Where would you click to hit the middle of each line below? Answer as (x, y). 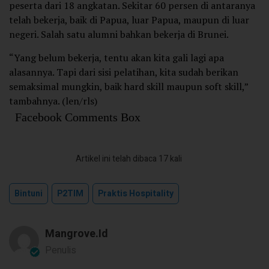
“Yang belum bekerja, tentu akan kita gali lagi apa (116, 58)
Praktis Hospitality (136, 194)
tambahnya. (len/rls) (53, 101)
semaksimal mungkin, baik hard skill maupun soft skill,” (128, 87)
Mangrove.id (77, 234)
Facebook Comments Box (78, 117)
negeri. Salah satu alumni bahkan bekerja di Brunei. (119, 35)
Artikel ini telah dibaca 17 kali (128, 159)
